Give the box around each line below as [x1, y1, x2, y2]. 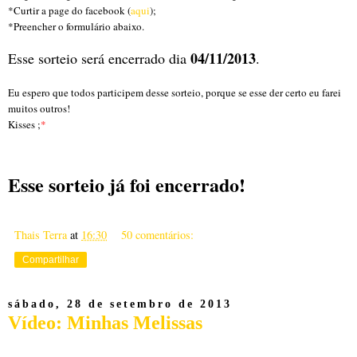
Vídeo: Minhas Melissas [8, 311, 202, 333]
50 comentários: [121, 226, 194, 242]
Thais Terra [14, 226, 67, 242]
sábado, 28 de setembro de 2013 [8, 298, 232, 311]
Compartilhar [22, 253, 79, 265]
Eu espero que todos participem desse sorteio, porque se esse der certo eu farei [8, 84, 341, 100]
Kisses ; [8, 116, 41, 131]
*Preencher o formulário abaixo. [8, 18, 144, 33]
